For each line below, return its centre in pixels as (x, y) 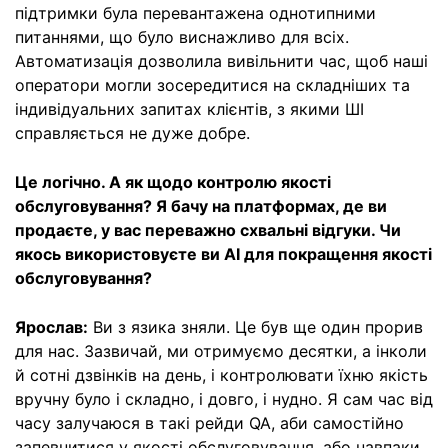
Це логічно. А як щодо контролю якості (173, 181)
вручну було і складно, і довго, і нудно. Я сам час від (224, 398)
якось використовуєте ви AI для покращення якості (223, 253)
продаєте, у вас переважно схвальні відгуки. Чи (208, 229)
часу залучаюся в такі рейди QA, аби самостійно (209, 422)
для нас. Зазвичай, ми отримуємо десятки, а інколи (221, 350)
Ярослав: (51, 326)
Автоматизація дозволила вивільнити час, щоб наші (221, 60)
